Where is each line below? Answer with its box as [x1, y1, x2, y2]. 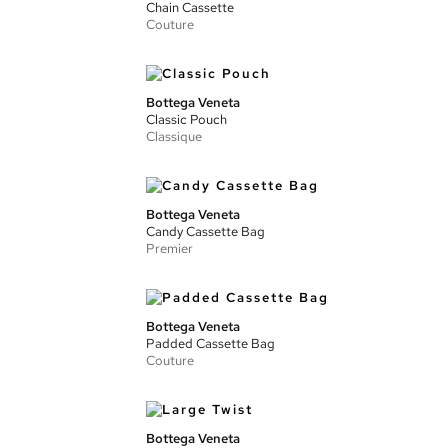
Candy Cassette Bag [146, 223, 265, 240]
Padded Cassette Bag [146, 335, 275, 352]
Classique [146, 128, 202, 145]
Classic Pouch [146, 111, 227, 128]
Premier [146, 240, 193, 257]
